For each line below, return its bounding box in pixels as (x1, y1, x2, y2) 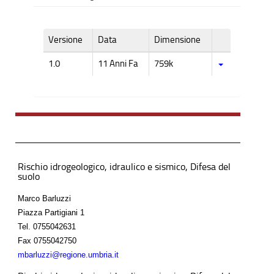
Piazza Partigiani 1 (18, 207, 84, 217)
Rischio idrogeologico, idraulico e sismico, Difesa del (18, 160, 231, 172)
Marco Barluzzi (18, 193, 71, 203)
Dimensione (154, 34, 201, 45)
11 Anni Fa (98, 57, 138, 69)
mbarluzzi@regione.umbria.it (18, 250, 119, 259)
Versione (48, 34, 83, 45)
